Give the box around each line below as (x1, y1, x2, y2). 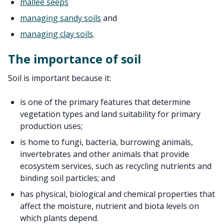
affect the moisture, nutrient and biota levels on (20, 200, 199, 211)
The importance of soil (8, 51, 141, 67)
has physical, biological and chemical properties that (20, 188, 215, 199)
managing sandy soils (20, 12, 101, 23)
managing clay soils (20, 28, 93, 39)
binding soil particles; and (20, 172, 115, 183)
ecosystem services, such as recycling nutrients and (20, 160, 211, 171)
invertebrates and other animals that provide (20, 148, 189, 159)
